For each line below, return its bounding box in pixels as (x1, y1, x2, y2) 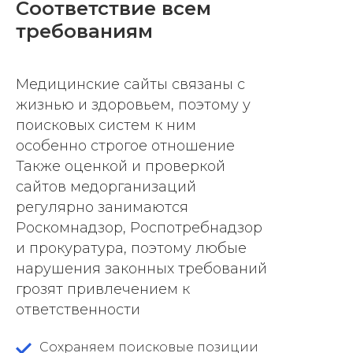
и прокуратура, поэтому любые (16, 240, 247, 258)
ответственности (16, 301, 140, 319)
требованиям (16, 20, 153, 43)
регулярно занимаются (16, 199, 188, 217)
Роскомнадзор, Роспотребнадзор (16, 219, 262, 237)
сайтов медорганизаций (16, 178, 196, 196)
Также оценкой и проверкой (16, 158, 225, 176)
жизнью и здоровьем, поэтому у (16, 96, 251, 114)
